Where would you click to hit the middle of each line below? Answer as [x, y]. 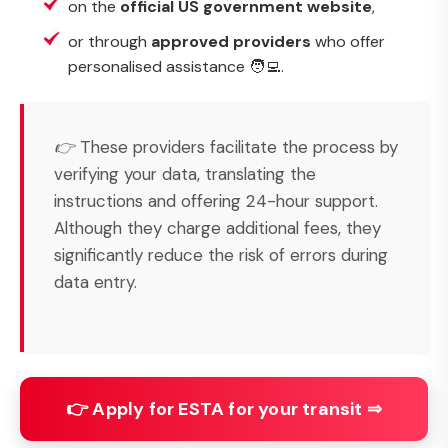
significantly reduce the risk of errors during [221, 255]
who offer [348, 41]
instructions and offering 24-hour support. [216, 201]
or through [109, 41]
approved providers [231, 41]
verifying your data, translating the [185, 174]
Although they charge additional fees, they [217, 228]
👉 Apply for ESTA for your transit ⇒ [223, 409]
